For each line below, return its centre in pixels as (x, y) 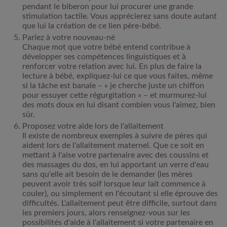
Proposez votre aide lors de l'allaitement (93, 126)
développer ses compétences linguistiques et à (104, 56)
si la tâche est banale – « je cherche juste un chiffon (113, 85)
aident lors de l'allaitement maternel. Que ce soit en (113, 145)
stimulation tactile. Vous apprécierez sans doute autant (120, 16)
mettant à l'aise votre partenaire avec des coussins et (116, 155)
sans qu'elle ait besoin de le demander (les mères (107, 174)
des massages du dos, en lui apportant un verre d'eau (116, 164)
